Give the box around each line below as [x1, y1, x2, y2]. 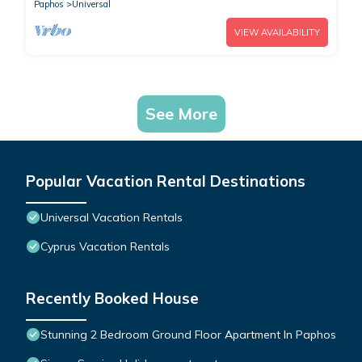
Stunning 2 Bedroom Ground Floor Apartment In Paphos [40, 327, 336, 343]
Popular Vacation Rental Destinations [26, 171, 305, 192]
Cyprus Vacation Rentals [40, 239, 170, 255]
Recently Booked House [26, 288, 199, 309]
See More [145, 103, 217, 124]
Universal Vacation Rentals [40, 210, 183, 225]
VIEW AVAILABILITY [234, 27, 320, 39]
